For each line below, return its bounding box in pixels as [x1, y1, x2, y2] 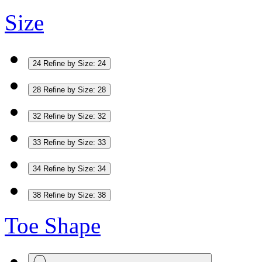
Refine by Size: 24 [43, 58, 106, 68]
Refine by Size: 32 [43, 111, 106, 120]
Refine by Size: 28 [43, 85, 106, 94]
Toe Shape [5, 212, 101, 238]
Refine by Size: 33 [43, 137, 106, 147]
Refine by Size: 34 [43, 164, 106, 173]
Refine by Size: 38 [43, 190, 106, 199]
